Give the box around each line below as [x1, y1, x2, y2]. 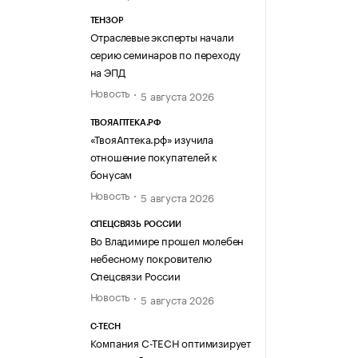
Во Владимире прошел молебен [89, 232, 245, 249]
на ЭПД [89, 63, 125, 80]
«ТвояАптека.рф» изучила [89, 129, 213, 146]
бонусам [89, 165, 133, 181]
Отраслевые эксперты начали [89, 28, 234, 45]
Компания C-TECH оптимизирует [89, 333, 251, 350]
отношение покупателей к [89, 147, 217, 164]
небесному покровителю [89, 249, 212, 266]
